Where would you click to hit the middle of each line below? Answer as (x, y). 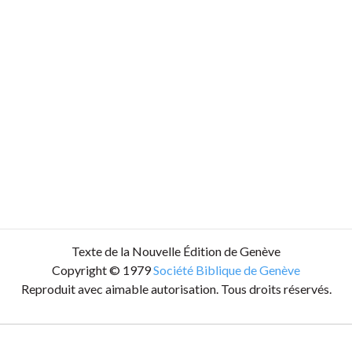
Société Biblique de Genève (227, 269)
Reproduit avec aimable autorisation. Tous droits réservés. (176, 288)
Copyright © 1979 (103, 269)
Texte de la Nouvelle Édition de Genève (176, 251)
